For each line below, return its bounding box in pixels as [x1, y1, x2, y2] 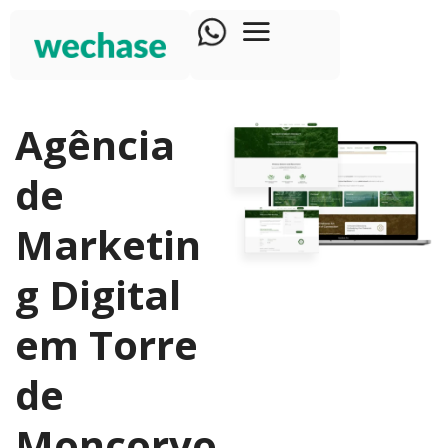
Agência [15, 117, 175, 172]
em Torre [15, 317, 198, 372]
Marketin [15, 217, 201, 272]
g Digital [15, 267, 181, 322]
